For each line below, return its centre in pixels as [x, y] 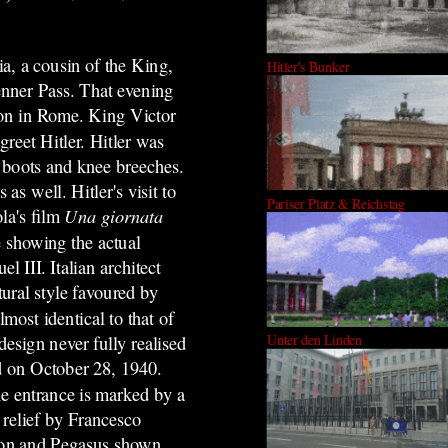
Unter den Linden [314, 339]
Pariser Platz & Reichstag [335, 203]
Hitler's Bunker [308, 66]
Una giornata [114, 216]
